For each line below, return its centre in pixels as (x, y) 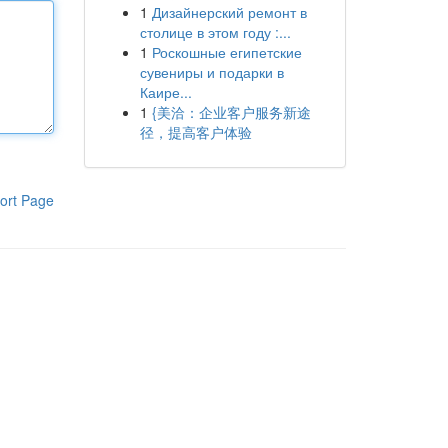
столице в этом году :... (215, 32)
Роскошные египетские (226, 52)
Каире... (165, 92)
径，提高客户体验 (195, 132)
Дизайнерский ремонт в (229, 12)
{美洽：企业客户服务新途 (231, 112)
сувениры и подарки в (211, 72)
